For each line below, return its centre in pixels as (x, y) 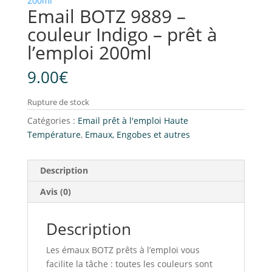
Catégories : (52, 121)
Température (54, 134)
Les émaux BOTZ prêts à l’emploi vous (123, 250)
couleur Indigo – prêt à (122, 34)
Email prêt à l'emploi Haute (133, 121)
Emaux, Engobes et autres (137, 134)
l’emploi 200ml (89, 53)
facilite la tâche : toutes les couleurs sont (129, 264)
